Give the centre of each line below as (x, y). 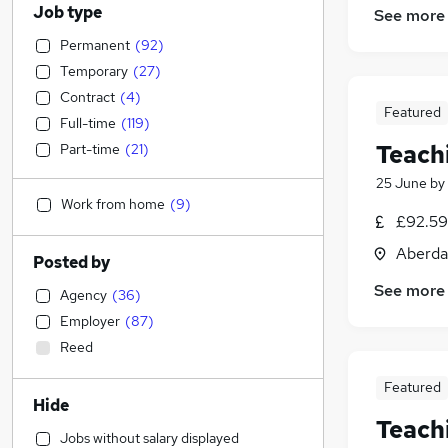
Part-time (90, 149)
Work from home (113, 204)
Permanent (95, 45)
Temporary (94, 71)
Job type (67, 12)
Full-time (88, 123)
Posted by (71, 262)
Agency (83, 295)
